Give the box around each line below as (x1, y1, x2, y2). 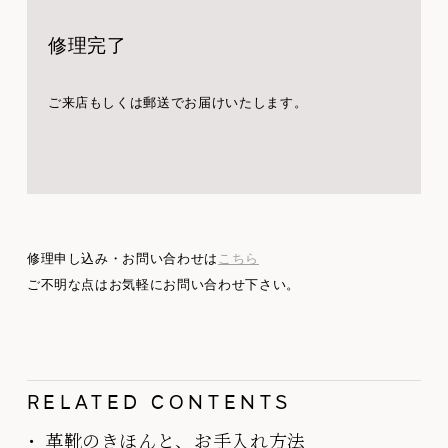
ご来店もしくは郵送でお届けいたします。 (47, 94, 308, 110)
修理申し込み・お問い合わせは (26, 250, 218, 266)
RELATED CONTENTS (26, 393, 292, 413)
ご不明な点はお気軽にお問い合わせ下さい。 (26, 276, 300, 292)
